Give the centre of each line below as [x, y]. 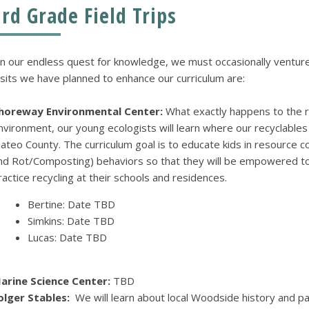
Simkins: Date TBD [71, 221]
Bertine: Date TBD [71, 205]
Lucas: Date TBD [67, 238]
